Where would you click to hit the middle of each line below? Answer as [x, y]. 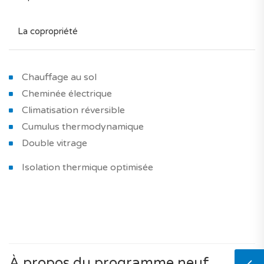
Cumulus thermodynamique [83, 126]
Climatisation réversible [73, 110]
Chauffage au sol [59, 77]
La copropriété [48, 31]
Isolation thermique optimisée [88, 167]
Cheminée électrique [67, 93]
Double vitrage [55, 143]
